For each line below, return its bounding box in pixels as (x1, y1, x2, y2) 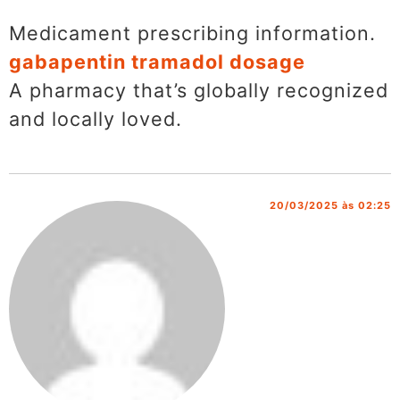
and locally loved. (9, 107, 182, 131)
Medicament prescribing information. (9, 21, 376, 46)
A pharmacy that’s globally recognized (9, 79, 388, 103)
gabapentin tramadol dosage (9, 50, 305, 74)
